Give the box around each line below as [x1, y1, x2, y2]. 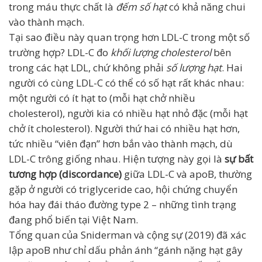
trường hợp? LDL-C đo [9, 46, 111, 59]
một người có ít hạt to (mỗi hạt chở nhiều [9, 91, 195, 105]
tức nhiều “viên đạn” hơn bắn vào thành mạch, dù [9, 137, 233, 150]
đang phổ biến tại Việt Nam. [9, 213, 138, 226]
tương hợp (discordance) [9, 167, 122, 181]
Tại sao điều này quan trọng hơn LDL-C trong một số [9, 30, 250, 44]
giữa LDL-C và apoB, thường [122, 167, 252, 181]
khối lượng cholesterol [111, 46, 211, 59]
